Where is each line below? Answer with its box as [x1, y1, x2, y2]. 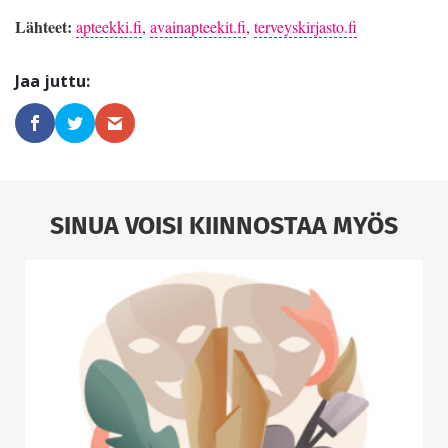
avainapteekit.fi [150, 15, 246, 37]
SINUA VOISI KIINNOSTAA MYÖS [50, 206, 398, 243]
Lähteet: [15, 14, 72, 38]
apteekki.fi [76, 15, 142, 37]
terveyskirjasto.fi [254, 15, 357, 37]
